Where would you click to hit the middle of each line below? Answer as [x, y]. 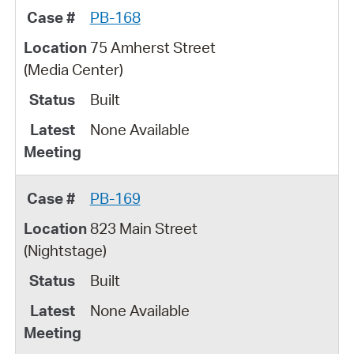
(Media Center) [73, 69]
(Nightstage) [65, 250]
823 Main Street [143, 228]
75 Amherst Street [153, 47]
